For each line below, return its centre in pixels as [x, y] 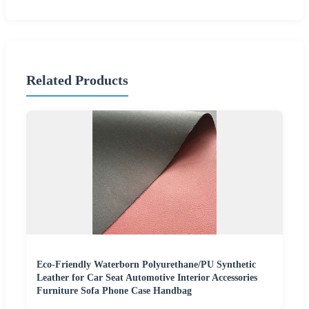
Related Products [77, 80]
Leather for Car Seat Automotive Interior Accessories [147, 277]
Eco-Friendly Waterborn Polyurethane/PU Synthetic [146, 264]
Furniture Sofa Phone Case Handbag [114, 290]
